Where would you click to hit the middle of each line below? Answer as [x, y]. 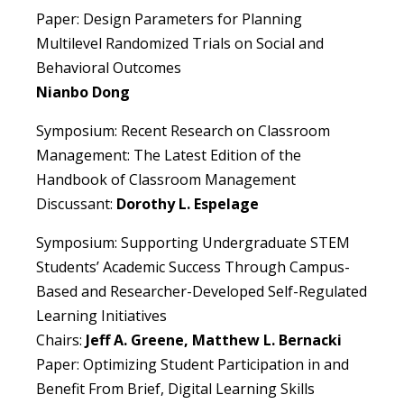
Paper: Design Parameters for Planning [169, 19]
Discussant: [76, 204]
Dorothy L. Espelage [188, 204]
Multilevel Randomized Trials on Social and [180, 44]
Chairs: [61, 340]
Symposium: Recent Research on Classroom [183, 131]
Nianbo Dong [83, 92]
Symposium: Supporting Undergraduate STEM [193, 243]
